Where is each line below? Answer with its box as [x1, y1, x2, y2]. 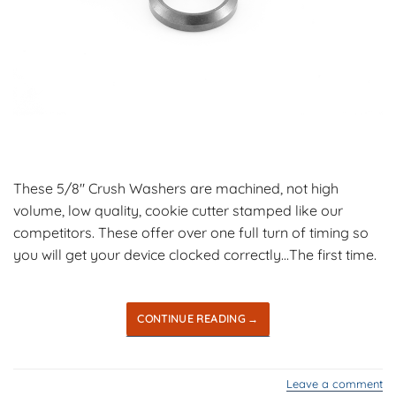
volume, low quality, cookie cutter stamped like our [13, 202, 343, 220]
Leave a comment [286, 377, 383, 392]
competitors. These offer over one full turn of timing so [13, 224, 369, 242]
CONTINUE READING [137, 311, 248, 325]
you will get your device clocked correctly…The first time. [13, 246, 377, 264]
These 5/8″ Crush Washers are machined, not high [13, 179, 339, 198]
